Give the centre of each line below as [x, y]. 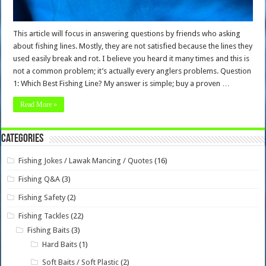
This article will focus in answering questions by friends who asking [127, 33]
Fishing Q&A [39, 179]
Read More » [39, 104]
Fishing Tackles [44, 216]
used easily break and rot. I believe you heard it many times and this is [132, 58]
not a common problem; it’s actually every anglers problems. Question [132, 71]
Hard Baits [60, 244]
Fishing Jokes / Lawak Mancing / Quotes [86, 160]
